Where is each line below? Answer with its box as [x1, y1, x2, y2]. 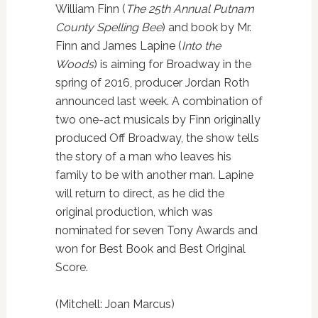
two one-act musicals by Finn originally [55, 113, 261, 127]
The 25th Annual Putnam [125, 2, 254, 16]
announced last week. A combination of [55, 94, 263, 109]
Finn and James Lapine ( [55, 39, 182, 53]
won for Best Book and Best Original [55, 242, 246, 256]
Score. [55, 261, 88, 275]
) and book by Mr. [161, 21, 251, 35]
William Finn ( [55, 2, 126, 16]
